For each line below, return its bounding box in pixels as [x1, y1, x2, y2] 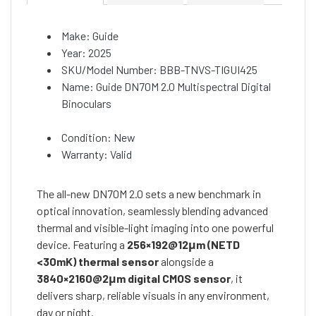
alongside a [159, 255, 214, 269]
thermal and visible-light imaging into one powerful [37, 221, 274, 235]
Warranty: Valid [61, 147, 132, 162]
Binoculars [61, 97, 111, 111]
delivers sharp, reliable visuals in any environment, [37, 288, 269, 303]
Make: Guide [61, 29, 119, 43]
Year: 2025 [61, 46, 111, 60]
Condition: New [61, 130, 135, 145]
